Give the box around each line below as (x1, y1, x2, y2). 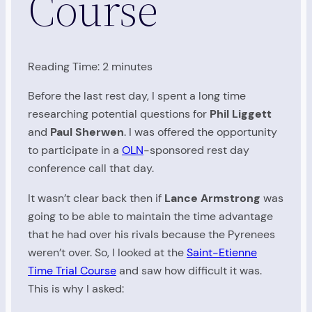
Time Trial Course (28, 263, 116, 278)
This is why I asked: (28, 281, 124, 296)
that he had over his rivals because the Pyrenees (28, 226, 275, 242)
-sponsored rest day (143, 143, 249, 158)
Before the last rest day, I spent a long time (28, 88, 246, 104)
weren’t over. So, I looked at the (28, 244, 187, 260)
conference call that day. (28, 161, 154, 176)
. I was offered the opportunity (124, 125, 277, 140)
